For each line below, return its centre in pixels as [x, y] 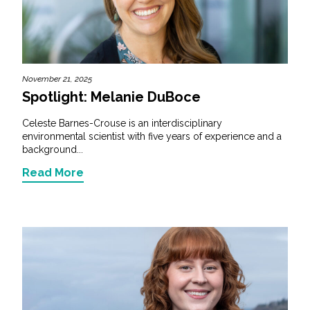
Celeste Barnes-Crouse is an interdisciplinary [122, 123]
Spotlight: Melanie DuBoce [111, 97]
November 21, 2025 [57, 79]
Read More [53, 172]
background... [53, 149]
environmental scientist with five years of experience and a [152, 136]
